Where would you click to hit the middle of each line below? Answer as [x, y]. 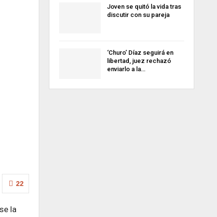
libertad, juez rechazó [139, 61]
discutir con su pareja [138, 15]
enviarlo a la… [126, 69]
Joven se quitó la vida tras [144, 6]
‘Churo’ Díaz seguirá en [140, 52]
